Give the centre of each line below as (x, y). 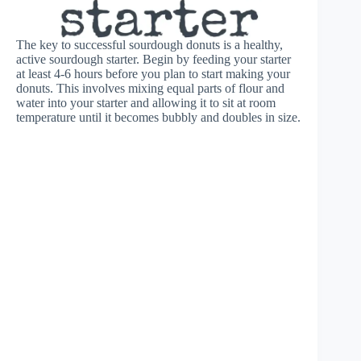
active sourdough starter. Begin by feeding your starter (154, 59)
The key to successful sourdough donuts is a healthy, (149, 44)
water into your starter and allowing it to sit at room (146, 102)
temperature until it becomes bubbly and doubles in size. (158, 117)
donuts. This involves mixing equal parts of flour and (150, 88)
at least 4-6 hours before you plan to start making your (153, 73)
